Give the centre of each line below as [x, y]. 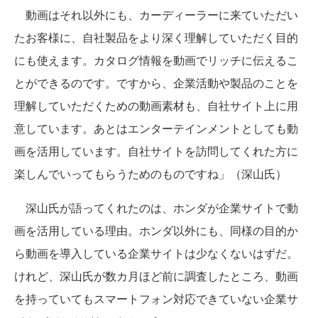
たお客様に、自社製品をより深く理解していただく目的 [156, 37]
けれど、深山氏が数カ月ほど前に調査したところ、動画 [156, 276]
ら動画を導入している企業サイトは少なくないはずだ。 [156, 253]
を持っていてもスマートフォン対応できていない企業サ [156, 298]
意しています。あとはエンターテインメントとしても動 [156, 128]
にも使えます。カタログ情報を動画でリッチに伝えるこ [156, 60]
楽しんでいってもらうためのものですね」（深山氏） [150, 174]
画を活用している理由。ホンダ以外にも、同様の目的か [156, 230]
